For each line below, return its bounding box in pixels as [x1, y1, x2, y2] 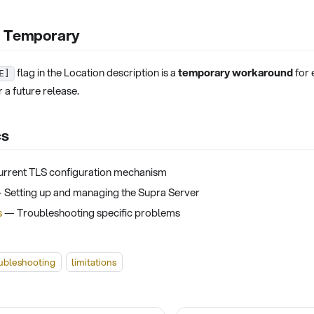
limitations [71, 254, 116, 268]
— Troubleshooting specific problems [2, 204, 180, 220]
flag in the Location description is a [15, 64, 178, 81]
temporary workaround [178, 64, 293, 81]
